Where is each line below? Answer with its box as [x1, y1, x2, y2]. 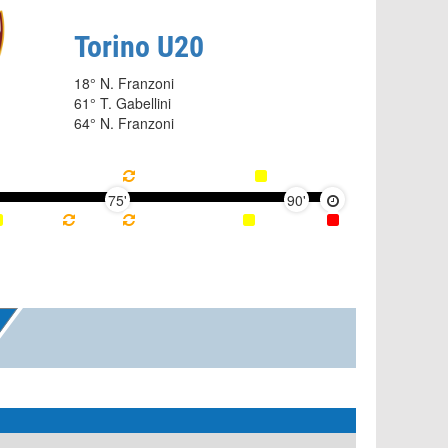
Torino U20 [73, 29, 204, 64]
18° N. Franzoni [73, 73, 174, 93]
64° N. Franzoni [73, 113, 174, 133]
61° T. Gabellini [73, 93, 171, 113]
